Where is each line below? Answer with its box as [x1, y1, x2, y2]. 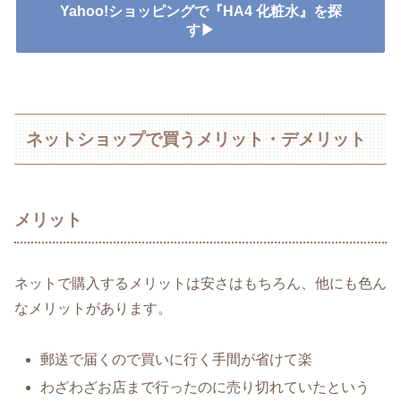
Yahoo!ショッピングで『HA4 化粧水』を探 [59, 3, 342, 19]
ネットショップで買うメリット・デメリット [26, 129, 367, 149]
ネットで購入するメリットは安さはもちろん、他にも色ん [14, 275, 387, 291]
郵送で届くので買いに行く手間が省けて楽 [40, 351, 313, 367]
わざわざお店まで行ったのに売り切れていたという [40, 379, 371, 395]
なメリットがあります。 [14, 300, 172, 316]
